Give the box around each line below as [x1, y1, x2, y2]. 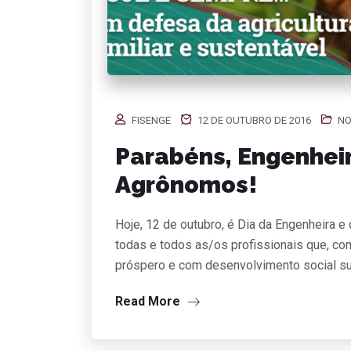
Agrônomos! [115, 170, 257, 198]
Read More [115, 293, 183, 309]
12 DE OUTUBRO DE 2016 [195, 114, 311, 126]
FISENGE [132, 114, 171, 126]
